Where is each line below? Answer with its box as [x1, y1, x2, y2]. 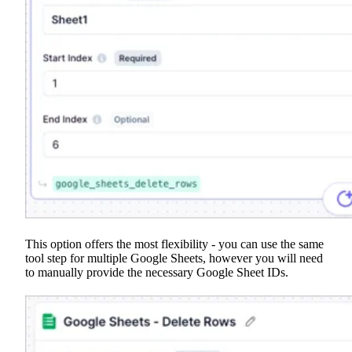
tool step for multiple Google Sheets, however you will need [25, 251, 323, 266]
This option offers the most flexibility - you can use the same [25, 237, 324, 251]
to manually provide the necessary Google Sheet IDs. [25, 266, 288, 280]
